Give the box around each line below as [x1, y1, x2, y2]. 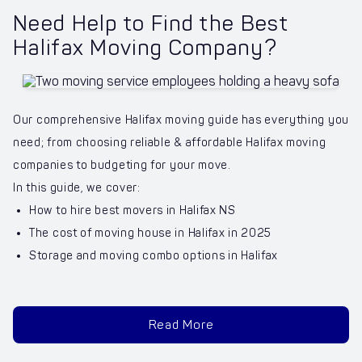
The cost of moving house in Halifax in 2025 [29, 226, 272, 241]
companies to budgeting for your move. [13, 158, 231, 173]
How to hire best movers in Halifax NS [29, 204, 236, 218]
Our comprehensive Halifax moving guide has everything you [13, 113, 349, 128]
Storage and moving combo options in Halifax [29, 249, 279, 263]
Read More [148, 318, 214, 333]
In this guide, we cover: [13, 181, 141, 196]
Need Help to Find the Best [13, 11, 289, 36]
